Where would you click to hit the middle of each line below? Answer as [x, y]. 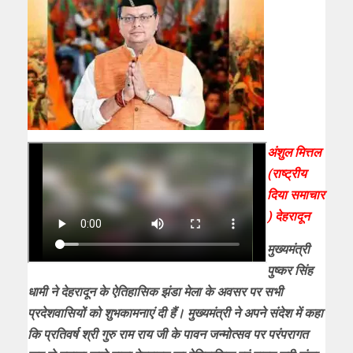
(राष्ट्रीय [287, 173]
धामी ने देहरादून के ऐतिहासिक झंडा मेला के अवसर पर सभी [155, 292]
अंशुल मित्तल [294, 152]
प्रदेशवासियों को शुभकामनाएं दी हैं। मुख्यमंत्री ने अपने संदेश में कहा [175, 313]
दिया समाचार [296, 195]
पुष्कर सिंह [290, 270]
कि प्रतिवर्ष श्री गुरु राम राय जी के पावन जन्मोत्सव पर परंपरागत [168, 334]
